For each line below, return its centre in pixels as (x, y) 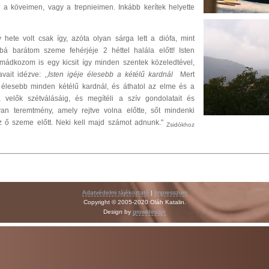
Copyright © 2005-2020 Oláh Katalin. (134, 202)
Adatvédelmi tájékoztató (115, 192)
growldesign (149, 211)
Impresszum (171, 192)
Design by (118, 211)
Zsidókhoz (180, 125)
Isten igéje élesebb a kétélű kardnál (110, 74)
